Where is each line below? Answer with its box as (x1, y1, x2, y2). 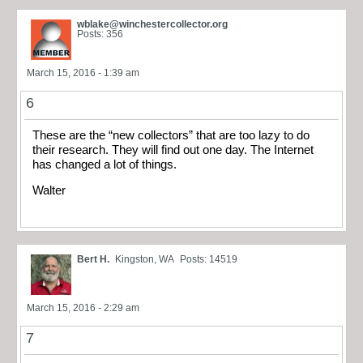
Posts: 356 (77, 28, 123, 40)
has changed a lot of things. (32, 157, 177, 171)
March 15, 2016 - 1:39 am (27, 66, 139, 79)
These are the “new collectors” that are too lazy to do (32, 128, 310, 142)
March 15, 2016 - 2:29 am (27, 301, 139, 314)
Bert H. (77, 253, 109, 265)
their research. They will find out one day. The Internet (32, 143, 314, 156)
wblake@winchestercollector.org (77, 18, 228, 30)
